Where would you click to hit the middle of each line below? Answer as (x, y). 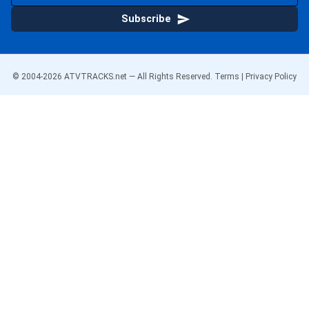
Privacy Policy (271, 77)
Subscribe (146, 19)
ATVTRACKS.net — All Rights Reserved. (137, 77)
